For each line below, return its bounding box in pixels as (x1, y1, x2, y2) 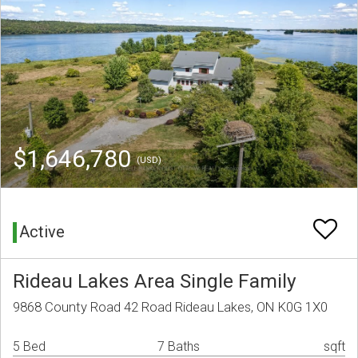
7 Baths (157, 339, 200, 355)
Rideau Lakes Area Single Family (13, 269, 296, 293)
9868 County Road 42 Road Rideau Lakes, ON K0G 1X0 (13, 299, 328, 316)
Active (19, 222, 65, 242)
